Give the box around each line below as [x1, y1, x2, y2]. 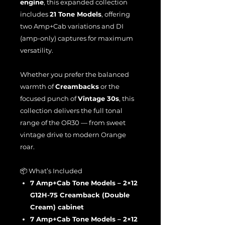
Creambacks [55, 82, 99, 90]
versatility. [20, 46, 53, 54]
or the [99, 82, 120, 90]
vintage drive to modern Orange [20, 131, 126, 139]
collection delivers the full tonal [20, 106, 123, 115]
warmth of [20, 82, 55, 90]
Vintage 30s [78, 94, 119, 102]
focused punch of [20, 94, 78, 102]
